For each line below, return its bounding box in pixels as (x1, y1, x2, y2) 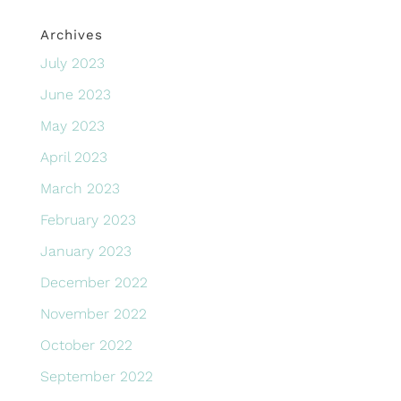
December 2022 (39, 273, 148, 291)
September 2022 (39, 367, 153, 385)
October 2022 (39, 336, 132, 354)
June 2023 (39, 85, 111, 103)
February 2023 (39, 210, 136, 228)
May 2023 (39, 116, 105, 134)
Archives (39, 26, 103, 43)
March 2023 (39, 179, 120, 197)
